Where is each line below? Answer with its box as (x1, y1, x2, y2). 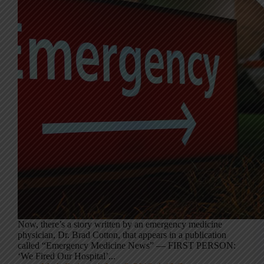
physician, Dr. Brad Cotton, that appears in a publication (18, 230, 226, 240)
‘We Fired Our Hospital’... (18, 251, 115, 262)
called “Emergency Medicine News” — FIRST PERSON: (18, 240, 236, 251)
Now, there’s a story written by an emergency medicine (18, 219, 222, 230)
